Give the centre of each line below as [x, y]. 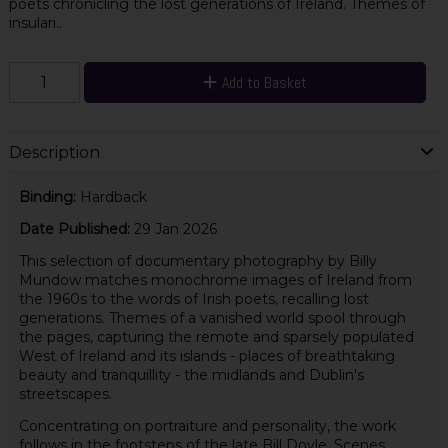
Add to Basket [264, 82]
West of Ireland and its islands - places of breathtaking [206, 356]
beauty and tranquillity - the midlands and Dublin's [191, 375]
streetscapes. [65, 394]
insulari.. [35, 22]
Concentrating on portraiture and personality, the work [207, 426]
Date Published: [76, 228]
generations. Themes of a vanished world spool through [212, 318]
